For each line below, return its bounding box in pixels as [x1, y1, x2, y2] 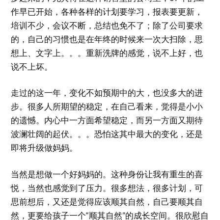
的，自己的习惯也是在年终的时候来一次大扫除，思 [11, 33, 203, 44]
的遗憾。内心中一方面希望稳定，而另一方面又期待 [11, 115, 203, 125]
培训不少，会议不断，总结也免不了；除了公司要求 [11, 20, 203, 30]
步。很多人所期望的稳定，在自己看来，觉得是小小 [11, 101, 203, 111]
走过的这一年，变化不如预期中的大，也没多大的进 [11, 87, 203, 98]
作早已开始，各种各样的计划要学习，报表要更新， [11, 6, 203, 17]
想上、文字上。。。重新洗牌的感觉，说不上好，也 [11, 47, 203, 58]
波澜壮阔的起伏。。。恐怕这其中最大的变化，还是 [11, 129, 203, 139]
